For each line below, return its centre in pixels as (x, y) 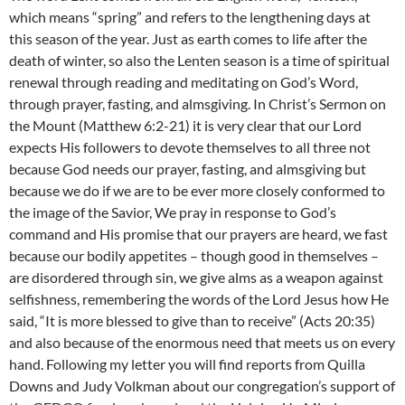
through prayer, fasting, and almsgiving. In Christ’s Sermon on (198, 104)
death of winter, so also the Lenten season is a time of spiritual (199, 60)
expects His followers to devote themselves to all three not (190, 147)
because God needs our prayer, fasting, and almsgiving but (188, 169)
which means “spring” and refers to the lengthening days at (190, 17)
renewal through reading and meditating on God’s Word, (184, 82)
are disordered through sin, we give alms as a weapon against (196, 277)
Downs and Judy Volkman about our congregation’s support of (202, 386)
